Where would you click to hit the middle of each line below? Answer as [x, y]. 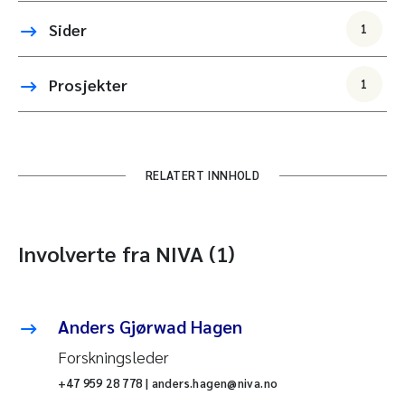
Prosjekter [88, 84]
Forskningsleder [113, 357]
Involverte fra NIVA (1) [127, 254]
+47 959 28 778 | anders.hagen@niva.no [168, 383]
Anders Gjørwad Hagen [150, 327]
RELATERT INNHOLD [202, 175]
